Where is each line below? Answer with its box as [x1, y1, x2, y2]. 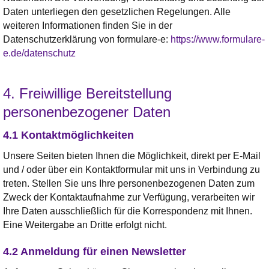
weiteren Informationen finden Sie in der [3, 20, 172, 31]
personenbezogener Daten [3, 103, 171, 120]
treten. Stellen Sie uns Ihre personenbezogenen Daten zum [3, 178, 255, 189]
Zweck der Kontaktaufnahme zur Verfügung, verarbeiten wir [3, 192, 255, 202]
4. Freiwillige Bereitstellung [3, 85, 172, 101]
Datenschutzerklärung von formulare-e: [3, 34, 171, 44]
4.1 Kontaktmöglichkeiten [3, 128, 134, 141]
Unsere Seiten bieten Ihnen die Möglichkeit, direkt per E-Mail [3, 150, 261, 161]
